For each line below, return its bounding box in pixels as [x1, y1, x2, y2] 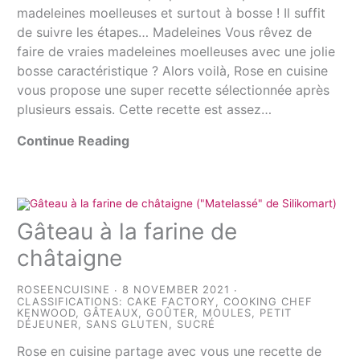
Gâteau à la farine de [17, 218, 238, 246]
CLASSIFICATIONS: [17, 295, 128, 309]
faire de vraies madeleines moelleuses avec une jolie [17, 43, 336, 59]
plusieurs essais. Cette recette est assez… [17, 100, 272, 117]
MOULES [202, 306, 252, 320]
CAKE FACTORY [127, 295, 216, 309]
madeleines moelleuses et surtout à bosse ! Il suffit [17, 4, 326, 21]
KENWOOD [17, 306, 76, 320]
